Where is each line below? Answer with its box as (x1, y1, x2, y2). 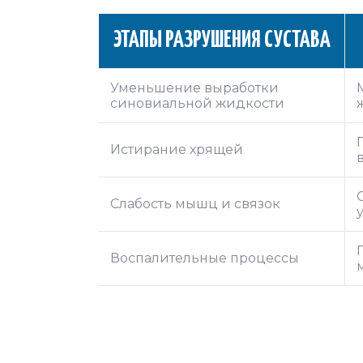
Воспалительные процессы (110, 250, 299, 266)
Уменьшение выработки (110, 79, 279, 96)
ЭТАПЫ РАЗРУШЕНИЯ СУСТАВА (113, 28, 331, 52)
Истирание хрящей (110, 141, 243, 157)
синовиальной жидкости (110, 95, 284, 111)
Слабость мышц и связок (110, 195, 280, 211)
